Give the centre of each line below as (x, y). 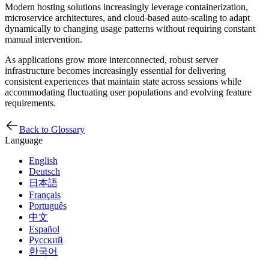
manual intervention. (44, 39)
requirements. (30, 103)
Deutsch (44, 171)
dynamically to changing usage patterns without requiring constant (130, 28)
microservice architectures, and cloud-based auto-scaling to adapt (127, 17)
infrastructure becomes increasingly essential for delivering (115, 70)
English (43, 160)
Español (44, 229)
